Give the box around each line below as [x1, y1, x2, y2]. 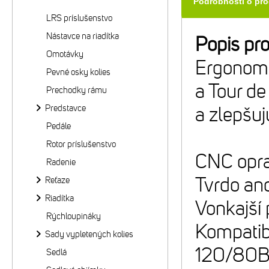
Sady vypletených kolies [45, 229, 133, 240]
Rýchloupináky [46, 211, 101, 222]
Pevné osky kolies [46, 67, 110, 77]
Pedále [46, 121, 71, 131]
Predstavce [45, 103, 86, 113]
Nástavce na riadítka [46, 31, 119, 41]
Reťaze [45, 175, 70, 186]
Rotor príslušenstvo [46, 139, 116, 150]
